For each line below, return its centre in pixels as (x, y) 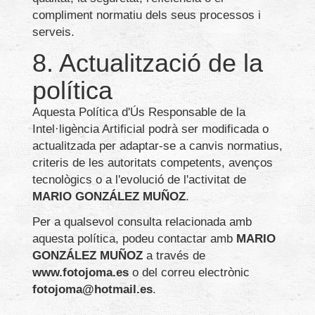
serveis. (53, 32)
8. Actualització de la (148, 63)
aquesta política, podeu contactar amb (134, 239)
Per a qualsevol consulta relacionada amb (142, 222)
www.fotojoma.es (81, 273)
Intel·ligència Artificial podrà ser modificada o (150, 129)
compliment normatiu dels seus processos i (147, 15)
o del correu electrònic (189, 273)
